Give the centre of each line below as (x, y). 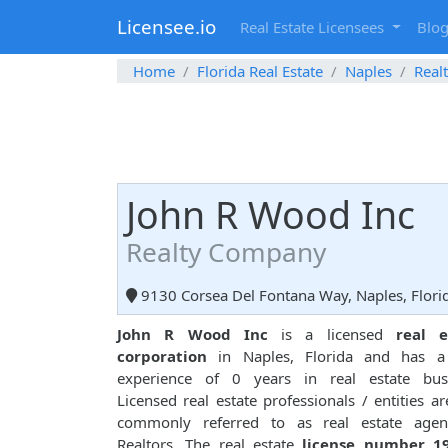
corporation (162, 356)
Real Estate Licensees (314, 27)
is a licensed (331, 334)
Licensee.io (166, 27)
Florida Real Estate (260, 71)
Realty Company (226, 252)
